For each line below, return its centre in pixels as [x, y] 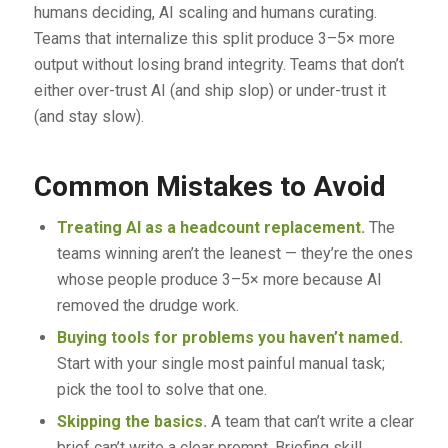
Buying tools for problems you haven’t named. [229, 337]
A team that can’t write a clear [310, 421]
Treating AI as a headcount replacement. [210, 227]
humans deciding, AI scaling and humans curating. [205, 12]
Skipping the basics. [131, 421]
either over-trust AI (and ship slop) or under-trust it [209, 90]
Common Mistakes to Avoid [209, 186]
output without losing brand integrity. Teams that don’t [218, 64]
